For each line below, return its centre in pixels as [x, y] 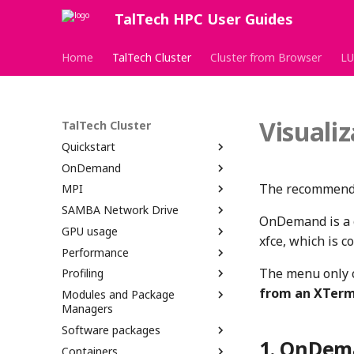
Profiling [83, 273]
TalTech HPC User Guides [204, 19]
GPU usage [90, 231]
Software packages [111, 330]
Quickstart [88, 146]
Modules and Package [118, 294]
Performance [95, 252]
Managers [87, 309]
